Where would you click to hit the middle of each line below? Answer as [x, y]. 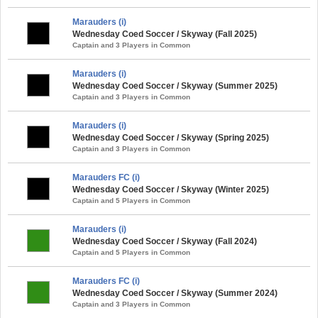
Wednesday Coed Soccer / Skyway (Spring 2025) [171, 137]
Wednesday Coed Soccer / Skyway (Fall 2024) [165, 241]
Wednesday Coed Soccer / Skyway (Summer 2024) [175, 293]
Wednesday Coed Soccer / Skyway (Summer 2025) [175, 86]
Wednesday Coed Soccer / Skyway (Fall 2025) [165, 34]
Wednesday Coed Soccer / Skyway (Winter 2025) [171, 189]
